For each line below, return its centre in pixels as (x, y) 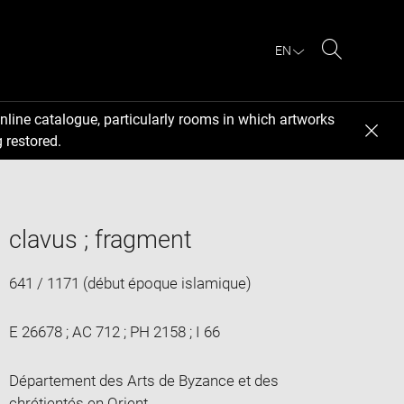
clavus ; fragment (100, 239)
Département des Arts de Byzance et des (143, 380)
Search (355, 70)
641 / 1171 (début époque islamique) (130, 283)
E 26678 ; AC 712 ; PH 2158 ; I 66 (114, 331)
